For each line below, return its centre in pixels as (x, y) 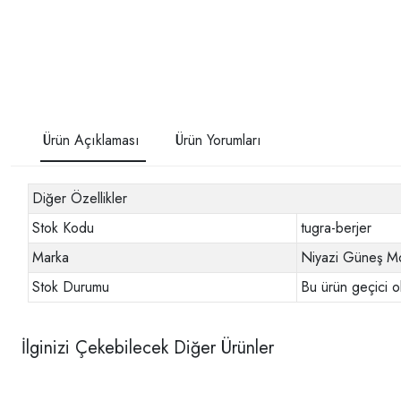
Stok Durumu (71, 287)
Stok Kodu (64, 228)
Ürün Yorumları (218, 141)
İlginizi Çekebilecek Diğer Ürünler (148, 347)
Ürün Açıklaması (91, 141)
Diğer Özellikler (80, 199)
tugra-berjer (337, 228)
